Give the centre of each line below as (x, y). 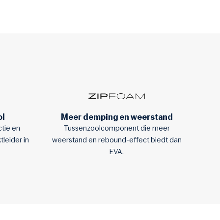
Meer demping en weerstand (117, 117)
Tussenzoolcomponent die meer (117, 128)
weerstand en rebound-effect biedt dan (117, 140)
